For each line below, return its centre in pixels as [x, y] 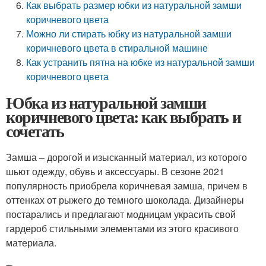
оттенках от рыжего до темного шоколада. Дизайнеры [125, 200]
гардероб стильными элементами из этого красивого [122, 228]
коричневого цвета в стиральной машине [117, 48]
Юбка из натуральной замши [106, 102]
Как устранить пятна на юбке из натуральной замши [141, 62]
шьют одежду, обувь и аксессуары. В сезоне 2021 [115, 171]
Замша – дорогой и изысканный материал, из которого [126, 157]
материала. [31, 243]
